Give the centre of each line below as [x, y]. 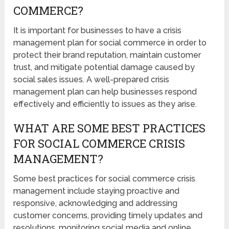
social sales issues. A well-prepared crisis [91, 80]
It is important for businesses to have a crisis [98, 31]
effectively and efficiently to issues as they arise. [105, 104]
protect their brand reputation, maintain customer [107, 55]
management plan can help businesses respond [105, 92]
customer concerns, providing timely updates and [108, 216]
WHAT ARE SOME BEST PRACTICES [110, 128]
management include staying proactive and [97, 191]
